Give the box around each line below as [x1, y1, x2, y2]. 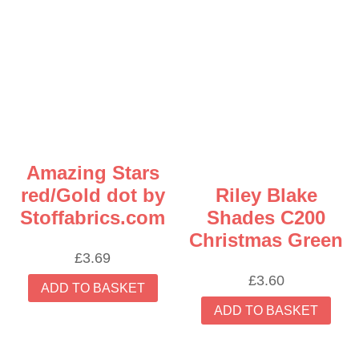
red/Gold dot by [20, 184, 165, 206]
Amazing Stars [26, 161, 159, 184]
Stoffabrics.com [20, 206, 166, 228]
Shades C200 [207, 206, 326, 228]
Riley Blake [215, 184, 317, 206]
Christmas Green [189, 228, 344, 251]
